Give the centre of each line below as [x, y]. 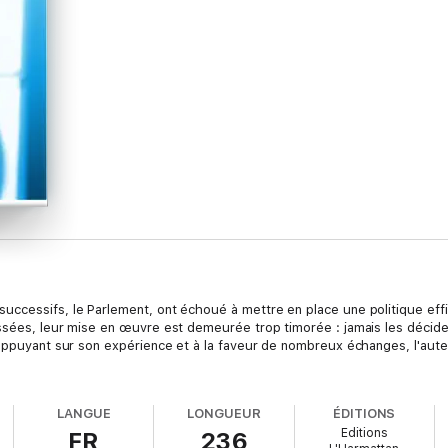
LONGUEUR [224, 413]
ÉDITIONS [364, 413]
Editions [364, 433]
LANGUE [84, 413]
